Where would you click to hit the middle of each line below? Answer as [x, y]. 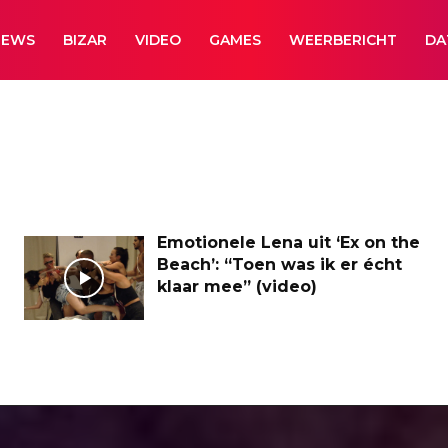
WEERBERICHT [343, 40]
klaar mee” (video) [237, 286]
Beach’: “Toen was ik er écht [279, 264]
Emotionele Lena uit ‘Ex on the [288, 242]
